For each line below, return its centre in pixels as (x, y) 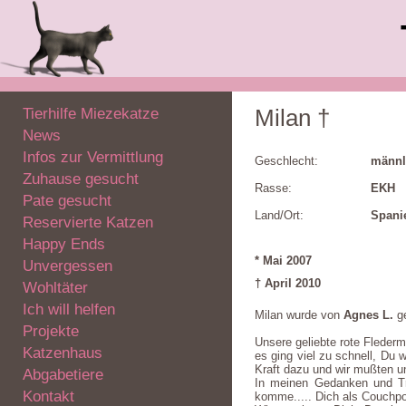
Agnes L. (368, 315)
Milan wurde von (299, 315)
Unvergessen (68, 266)
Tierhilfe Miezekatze (91, 114)
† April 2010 (288, 283)
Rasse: (273, 188)
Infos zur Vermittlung (93, 157)
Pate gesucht (67, 201)
